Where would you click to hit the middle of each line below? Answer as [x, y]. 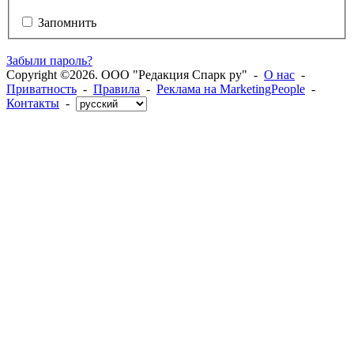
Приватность [41, 88]
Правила [117, 88]
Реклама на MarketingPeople [231, 88]
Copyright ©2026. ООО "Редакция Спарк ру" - [135, 74]
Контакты [33, 103]
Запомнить [67, 22]
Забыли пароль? [49, 60]
